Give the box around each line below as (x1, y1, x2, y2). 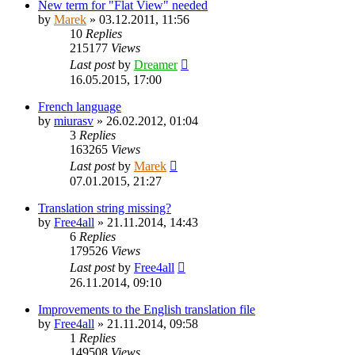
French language (38, 99, 121, 113)
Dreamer (134, 57, 177, 71)
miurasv (54, 113, 94, 128)
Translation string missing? (38, 200, 171, 215)
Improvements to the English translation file (38, 302, 255, 316)
